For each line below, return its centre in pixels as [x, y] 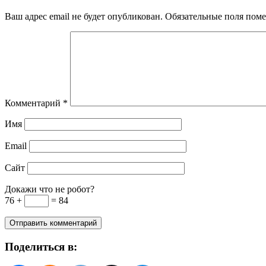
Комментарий [34, 103]
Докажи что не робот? [50, 189]
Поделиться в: [41, 247]
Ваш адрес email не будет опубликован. [84, 17]
